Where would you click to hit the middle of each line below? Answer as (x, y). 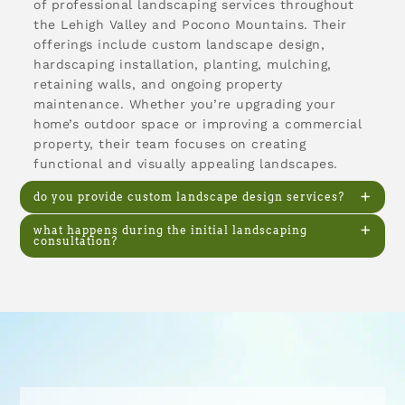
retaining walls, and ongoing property (158, 84)
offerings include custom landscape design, (179, 44)
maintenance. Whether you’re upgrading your (185, 104)
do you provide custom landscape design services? (189, 197)
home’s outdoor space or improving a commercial (198, 124)
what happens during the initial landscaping (171, 230)
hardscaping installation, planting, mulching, (183, 64)
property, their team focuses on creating (170, 144)
